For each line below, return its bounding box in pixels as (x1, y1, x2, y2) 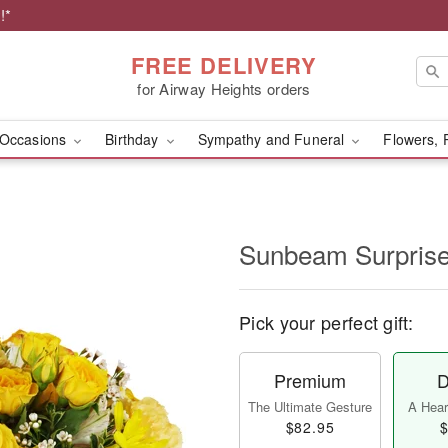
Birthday (105, 129, 163, 149)
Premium (274, 367, 346, 393)
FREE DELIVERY (130, 48, 318, 81)
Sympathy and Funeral (197, 129, 349, 149)
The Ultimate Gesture (248, 397, 372, 416)
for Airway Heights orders (137, 77, 311, 99)
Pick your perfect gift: (239, 309, 413, 335)
